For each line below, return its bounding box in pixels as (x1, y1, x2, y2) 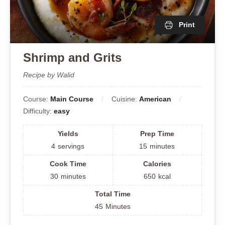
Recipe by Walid (23, 71, 74, 79)
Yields (57, 130, 78, 138)
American (139, 95, 171, 103)
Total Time (94, 190, 131, 198)
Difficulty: (23, 107, 54, 116)
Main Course (50, 95, 93, 103)
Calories (143, 160, 171, 168)
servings (58, 142, 85, 151)
